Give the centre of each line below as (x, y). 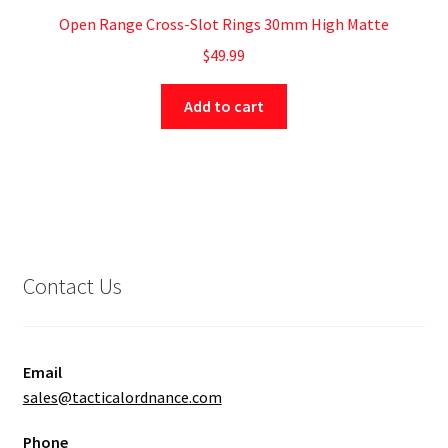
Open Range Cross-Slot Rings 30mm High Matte (224, 24)
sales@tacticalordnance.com (122, 397)
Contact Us (72, 285)
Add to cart (224, 105)
